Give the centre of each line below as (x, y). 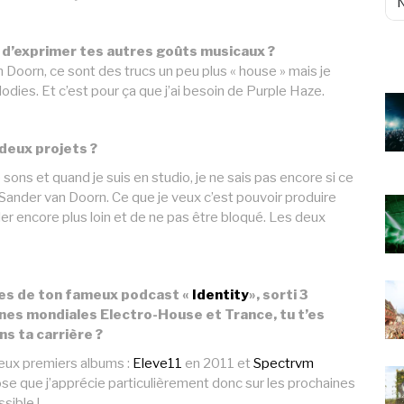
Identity (220, 295)
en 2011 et (218, 363)
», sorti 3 (279, 295)
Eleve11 (157, 363)
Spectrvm (284, 363)
